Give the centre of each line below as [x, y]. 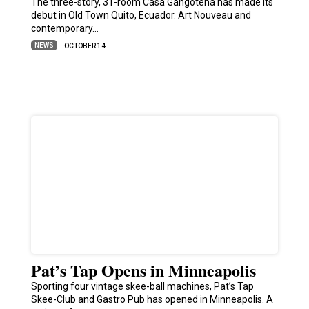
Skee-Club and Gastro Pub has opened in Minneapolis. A [152, 300]
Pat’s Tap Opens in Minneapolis [143, 270]
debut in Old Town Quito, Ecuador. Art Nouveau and [141, 16]
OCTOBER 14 [84, 46]
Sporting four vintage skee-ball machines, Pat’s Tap [142, 287]
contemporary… [64, 29]
